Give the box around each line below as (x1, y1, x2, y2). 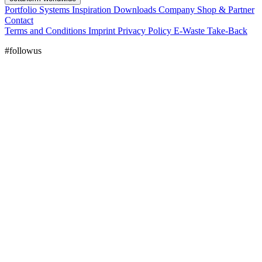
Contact (5, 15, 33, 25)
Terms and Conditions (5, 25, 88, 36)
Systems (39, 4, 72, 15)
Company (158, 4, 197, 15)
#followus (5, 45, 42, 56)
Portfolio (5, 4, 39, 15)
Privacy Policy (118, 25, 174, 36)
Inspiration (72, 4, 113, 15)
